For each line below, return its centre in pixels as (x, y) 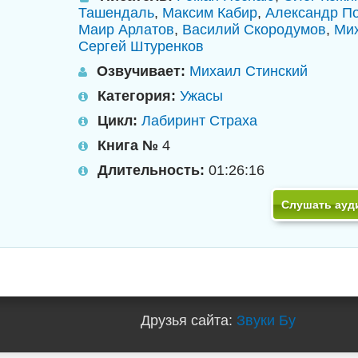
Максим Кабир (209, 13)
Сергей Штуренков (141, 46)
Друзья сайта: (189, 320)
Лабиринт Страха (199, 121)
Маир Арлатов (126, 30)
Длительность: (151, 170)
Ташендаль (116, 13)
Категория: (136, 96)
